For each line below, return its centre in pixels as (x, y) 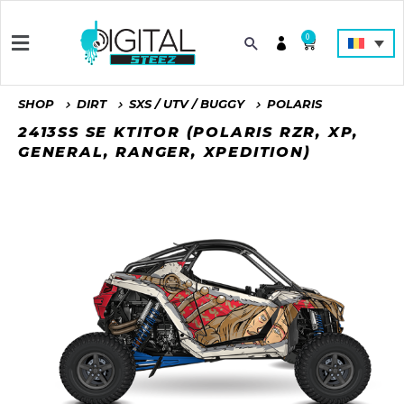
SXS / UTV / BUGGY (187, 104)
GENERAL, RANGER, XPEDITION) (165, 152)
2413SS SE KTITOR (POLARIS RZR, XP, (189, 133)
